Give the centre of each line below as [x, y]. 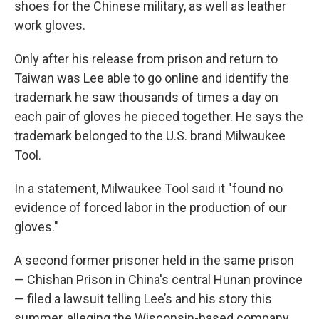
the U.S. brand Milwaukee [215, 136]
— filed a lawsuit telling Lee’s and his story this [143, 299]
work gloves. [50, 25]
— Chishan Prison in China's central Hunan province [158, 279]
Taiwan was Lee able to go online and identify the [152, 78]
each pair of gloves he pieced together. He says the [159, 116]
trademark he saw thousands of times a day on [146, 97]
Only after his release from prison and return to [146, 59]
